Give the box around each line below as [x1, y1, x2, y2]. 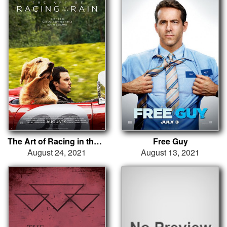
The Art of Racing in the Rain [94, 135, 102, 147]
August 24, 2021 [27, 146, 86, 158]
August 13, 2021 [141, 146, 200, 158]
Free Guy [153, 135, 188, 147]
